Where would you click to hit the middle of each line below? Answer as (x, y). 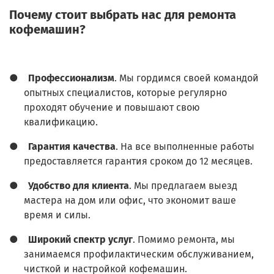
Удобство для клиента (79, 186)
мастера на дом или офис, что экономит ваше (130, 201)
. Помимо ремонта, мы (184, 240)
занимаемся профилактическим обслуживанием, (139, 254)
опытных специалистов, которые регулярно (125, 93)
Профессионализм (71, 78)
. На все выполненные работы (185, 147)
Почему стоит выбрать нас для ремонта (123, 15)
